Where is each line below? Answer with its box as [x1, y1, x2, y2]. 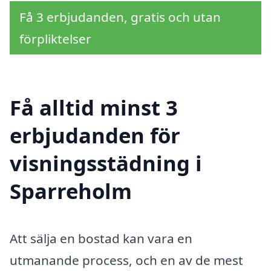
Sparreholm [10, 176, 132, 205]
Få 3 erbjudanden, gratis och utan [19, 8, 221, 26]
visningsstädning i [10, 148, 202, 177]
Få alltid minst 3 [10, 93, 178, 122]
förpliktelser [19, 30, 91, 48]
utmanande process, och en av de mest [10, 251, 243, 269]
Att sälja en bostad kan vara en [10, 229, 192, 247]
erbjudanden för [10, 120, 180, 149]
